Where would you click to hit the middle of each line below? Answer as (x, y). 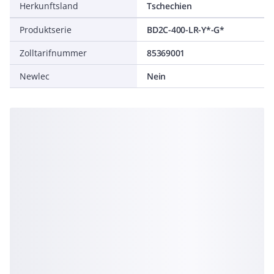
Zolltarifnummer (53, 53)
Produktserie (46, 30)
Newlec (35, 76)
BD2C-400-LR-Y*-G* (186, 30)
